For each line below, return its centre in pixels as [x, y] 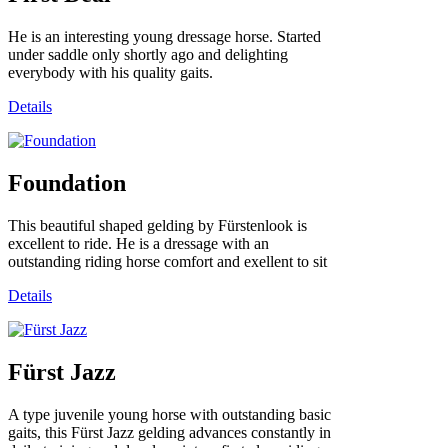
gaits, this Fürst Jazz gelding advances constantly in [169, 432]
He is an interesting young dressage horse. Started [164, 36]
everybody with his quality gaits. [110, 72]
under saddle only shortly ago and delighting [148, 54]
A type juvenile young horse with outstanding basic [169, 414]
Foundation [67, 182]
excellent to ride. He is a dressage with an [138, 243]
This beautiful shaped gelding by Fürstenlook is [157, 225]
